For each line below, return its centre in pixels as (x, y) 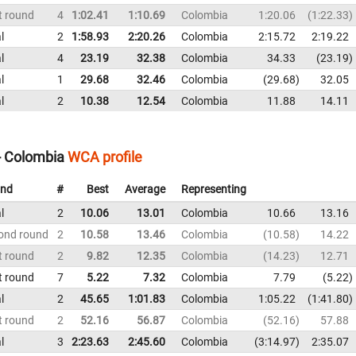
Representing (214, 189)
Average (145, 189)
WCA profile (105, 157)
